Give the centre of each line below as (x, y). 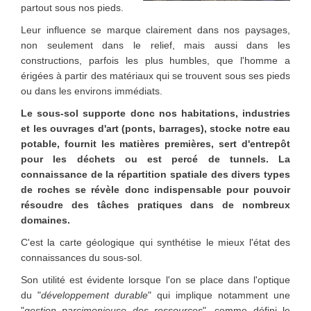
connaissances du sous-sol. (82, 258)
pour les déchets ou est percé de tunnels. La (155, 159)
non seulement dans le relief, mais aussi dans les (155, 45)
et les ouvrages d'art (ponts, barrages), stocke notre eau (155, 128)
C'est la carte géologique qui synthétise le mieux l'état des (155, 242)
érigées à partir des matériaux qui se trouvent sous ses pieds (155, 76)
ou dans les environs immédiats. (92, 91)
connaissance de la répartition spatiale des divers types (155, 174)
